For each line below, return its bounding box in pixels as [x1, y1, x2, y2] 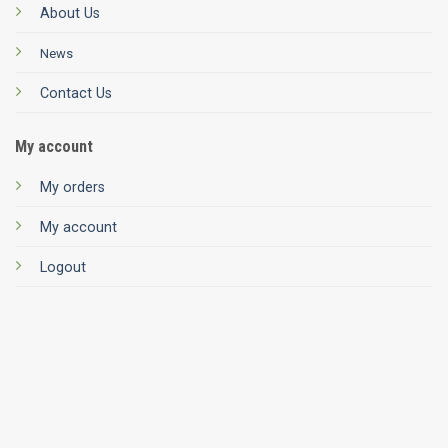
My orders [40, 179, 105, 197]
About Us [40, 5, 100, 23]
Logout [40, 259, 86, 277]
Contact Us [40, 85, 112, 103]
